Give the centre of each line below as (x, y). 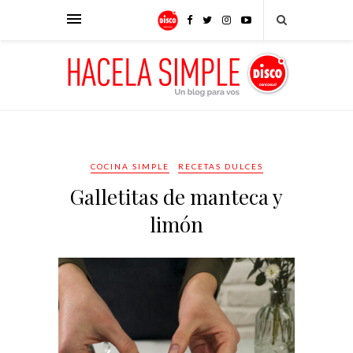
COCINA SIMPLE (130, 166)
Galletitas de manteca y (176, 197)
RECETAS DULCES (220, 166)
